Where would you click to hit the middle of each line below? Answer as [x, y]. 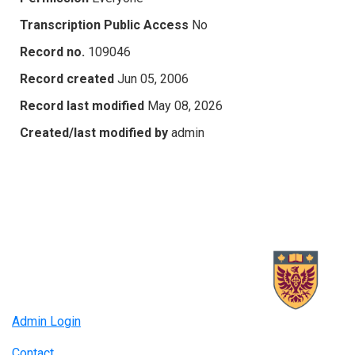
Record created [67, 78]
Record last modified [82, 105]
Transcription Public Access [104, 25]
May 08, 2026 [185, 105]
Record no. [52, 52]
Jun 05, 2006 [153, 78]
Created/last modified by [94, 132]
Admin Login [46, 322]
